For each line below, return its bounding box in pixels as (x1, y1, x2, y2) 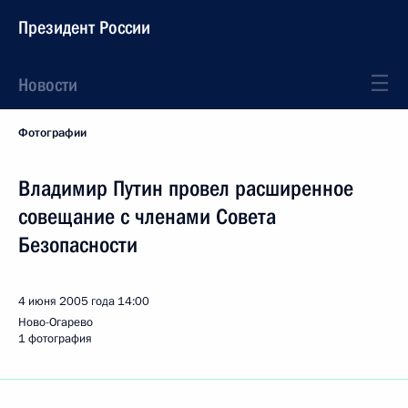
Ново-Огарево (18, 314, 93, 331)
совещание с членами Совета (18, 204, 276, 229)
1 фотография (18, 331, 92, 347)
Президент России (18, 16, 150, 38)
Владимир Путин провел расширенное (18, 176, 353, 201)
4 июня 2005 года (18, 293, 115, 310)
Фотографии (18, 125, 87, 141)
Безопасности (18, 232, 138, 258)
